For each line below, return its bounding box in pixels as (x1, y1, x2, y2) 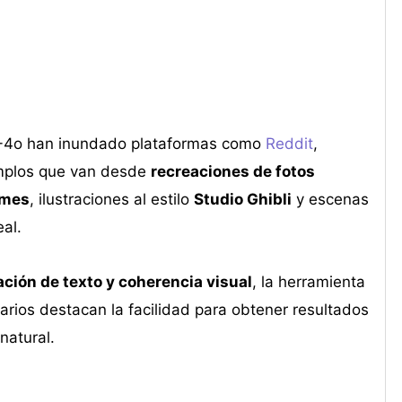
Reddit (265, 135, 313, 153)
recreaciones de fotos (150, 162, 315, 181)
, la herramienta (251, 273, 365, 292)
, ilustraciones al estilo (29, 190, 194, 209)
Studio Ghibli (193, 190, 292, 209)
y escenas (291, 190, 369, 209)
